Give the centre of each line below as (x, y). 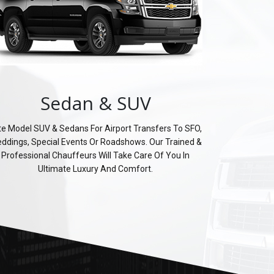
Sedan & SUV (95, 103)
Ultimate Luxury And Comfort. (95, 168)
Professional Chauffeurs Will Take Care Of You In (95, 155)
